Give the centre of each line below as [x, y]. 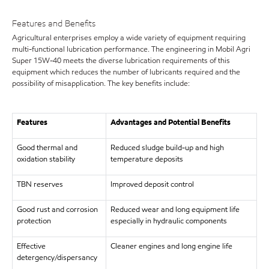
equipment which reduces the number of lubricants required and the [126, 72]
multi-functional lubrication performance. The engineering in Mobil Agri [131, 49]
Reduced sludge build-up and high [167, 148]
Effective [31, 246]
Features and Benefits [54, 23]
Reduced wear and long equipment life [175, 210]
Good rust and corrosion [57, 210]
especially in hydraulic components [168, 221]
